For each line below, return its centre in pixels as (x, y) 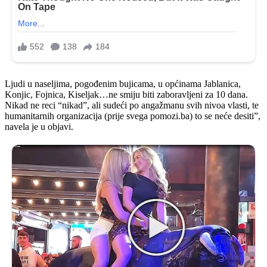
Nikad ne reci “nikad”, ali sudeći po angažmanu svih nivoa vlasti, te (132, 105)
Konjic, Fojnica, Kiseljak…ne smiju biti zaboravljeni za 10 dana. (126, 95)
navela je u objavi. (39, 127)
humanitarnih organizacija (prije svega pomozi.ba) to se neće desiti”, (133, 116)
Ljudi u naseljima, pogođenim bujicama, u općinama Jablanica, (123, 84)
